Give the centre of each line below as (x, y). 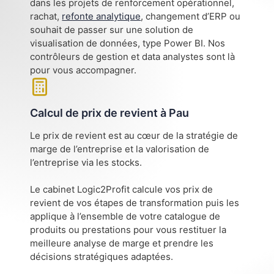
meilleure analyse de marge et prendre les (122, 243)
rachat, (46, 16)
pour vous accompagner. (83, 70)
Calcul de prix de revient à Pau (110, 113)
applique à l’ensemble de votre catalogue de (125, 217)
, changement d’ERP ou (191, 16)
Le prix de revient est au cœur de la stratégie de (134, 135)
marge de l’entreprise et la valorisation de (120, 149)
